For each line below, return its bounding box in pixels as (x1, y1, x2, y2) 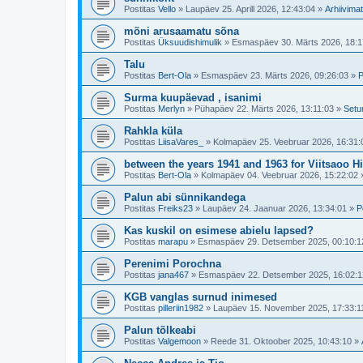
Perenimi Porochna (124, 258, 221, 270)
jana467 (158, 270, 189, 280)
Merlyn (158, 104, 185, 113)
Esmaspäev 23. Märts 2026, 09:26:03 (201, 70, 348, 80)
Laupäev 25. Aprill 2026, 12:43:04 (186, 4, 315, 14)
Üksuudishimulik (158, 37, 222, 47)
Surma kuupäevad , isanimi (124, 92, 262, 104)
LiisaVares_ (158, 137, 203, 147)
